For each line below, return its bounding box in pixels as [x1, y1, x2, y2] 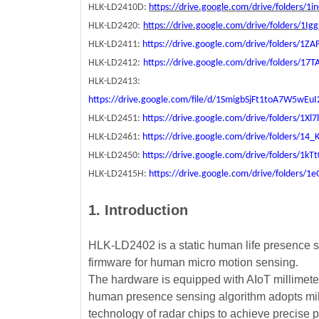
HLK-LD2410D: [88, 1, 149, 13]
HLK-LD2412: [88, 57, 140, 68]
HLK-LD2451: [88, 113, 142, 124]
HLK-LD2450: [88, 150, 142, 161]
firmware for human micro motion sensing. [88, 256, 298, 268]
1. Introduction [88, 202, 188, 218]
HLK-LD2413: [88, 75, 140, 87]
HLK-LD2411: [88, 38, 142, 50]
